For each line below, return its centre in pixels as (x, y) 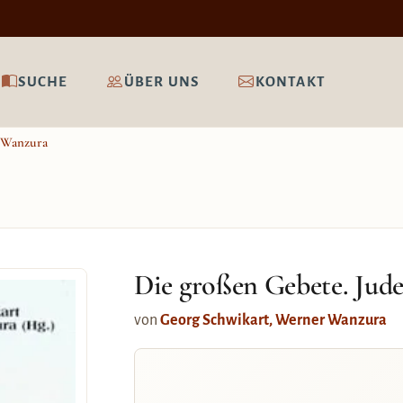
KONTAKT (290, 81)
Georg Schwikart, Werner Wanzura (273, 320)
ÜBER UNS (161, 81)
